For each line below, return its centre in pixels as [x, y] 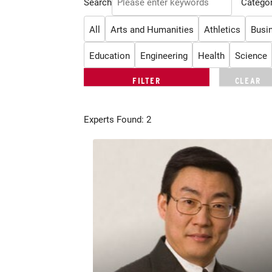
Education [109, 55]
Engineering [164, 55]
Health [211, 55]
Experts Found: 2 [117, 119]
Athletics [222, 29]
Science [251, 55]
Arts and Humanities [152, 29]
